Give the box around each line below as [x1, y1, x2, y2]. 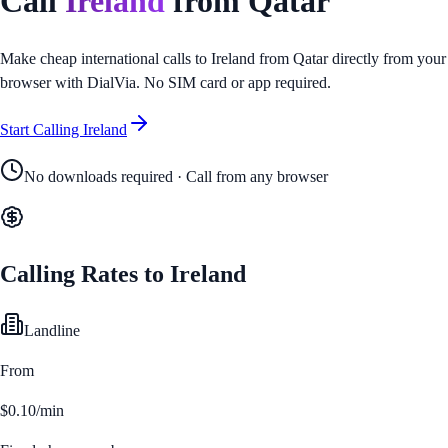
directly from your [328, 49, 446, 67]
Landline [24, 321, 80, 339]
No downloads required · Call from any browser [24, 167, 328, 185]
